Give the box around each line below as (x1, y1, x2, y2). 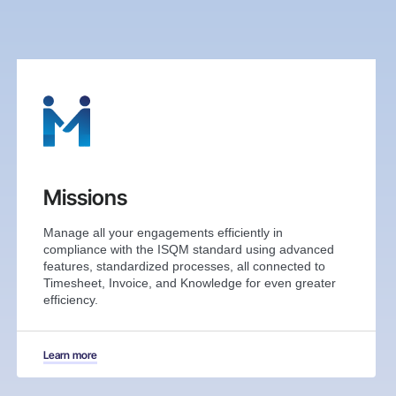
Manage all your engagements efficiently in (42, 225, 283, 240)
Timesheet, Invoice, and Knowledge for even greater (42, 276, 336, 291)
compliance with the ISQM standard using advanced (42, 242, 334, 257)
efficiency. (42, 293, 98, 308)
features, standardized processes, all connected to (42, 259, 325, 274)
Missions (42, 185, 127, 211)
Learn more (42, 348, 97, 362)
